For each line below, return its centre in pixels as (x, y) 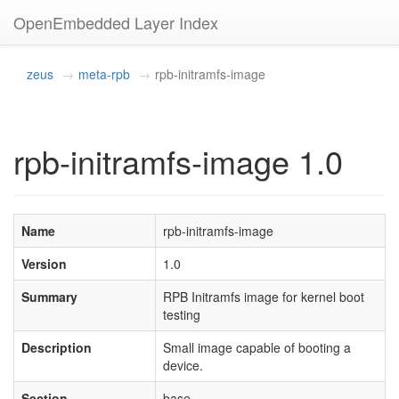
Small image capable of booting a (257, 347)
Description (57, 347)
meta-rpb (104, 74)
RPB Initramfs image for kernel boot (264, 297)
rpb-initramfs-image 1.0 (178, 161)
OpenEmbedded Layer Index (116, 22)
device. (183, 365)
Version (44, 264)
